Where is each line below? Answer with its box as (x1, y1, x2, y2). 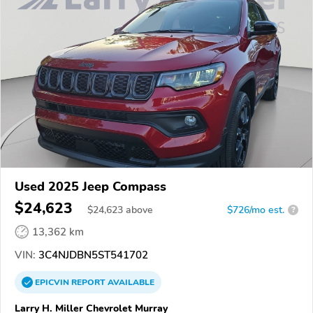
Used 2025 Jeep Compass (15, 177, 166, 195)
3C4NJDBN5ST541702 (36, 247, 148, 262)
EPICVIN (35, 276, 71, 288)
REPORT (71, 276, 105, 288)
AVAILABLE (105, 276, 154, 288)
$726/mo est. (227, 203, 284, 217)
